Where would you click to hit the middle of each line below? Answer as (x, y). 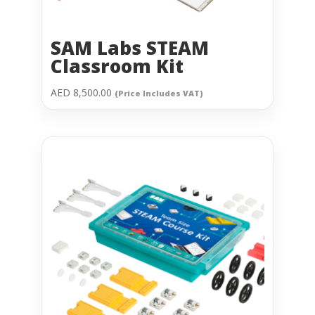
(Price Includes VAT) (159, 93)
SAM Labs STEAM (129, 47)
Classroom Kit (117, 66)
